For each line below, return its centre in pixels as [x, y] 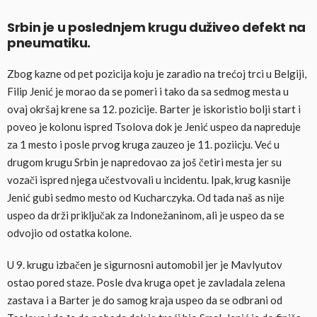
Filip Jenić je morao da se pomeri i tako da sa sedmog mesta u [148, 91]
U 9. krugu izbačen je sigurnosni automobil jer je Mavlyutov [145, 264]
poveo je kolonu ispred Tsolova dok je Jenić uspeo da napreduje [154, 126]
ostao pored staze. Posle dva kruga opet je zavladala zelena [146, 282]
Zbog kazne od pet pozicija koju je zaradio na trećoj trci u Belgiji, [157, 73]
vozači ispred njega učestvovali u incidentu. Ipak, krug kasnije [149, 179]
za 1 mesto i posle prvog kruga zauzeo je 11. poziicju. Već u [143, 144]
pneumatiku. [49, 42]
